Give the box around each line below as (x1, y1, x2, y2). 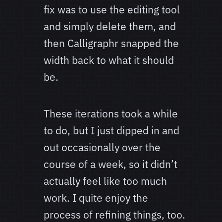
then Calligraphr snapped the (44, 36, 179, 51)
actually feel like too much (44, 174, 167, 188)
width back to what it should (44, 53, 174, 67)
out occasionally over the (44, 140, 161, 155)
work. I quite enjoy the (44, 191, 148, 205)
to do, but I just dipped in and (44, 123, 179, 138)
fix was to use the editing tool (44, 2, 180, 17)
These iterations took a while (44, 107, 178, 121)
